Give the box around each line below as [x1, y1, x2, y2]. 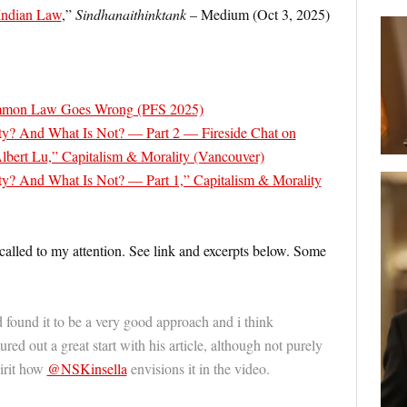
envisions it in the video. [126, 359, 270, 378]
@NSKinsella [46, 359, 127, 378]
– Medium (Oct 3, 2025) [185, 5, 330, 24]
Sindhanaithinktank [74, 5, 186, 24]
